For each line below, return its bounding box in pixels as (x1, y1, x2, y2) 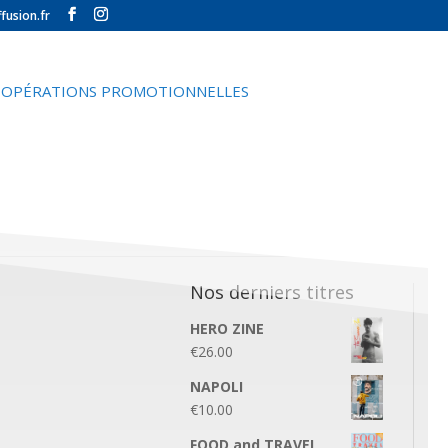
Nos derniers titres (189, 280, 354, 305)
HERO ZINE (189, 319, 264, 339)
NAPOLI (189, 377, 243, 397)
